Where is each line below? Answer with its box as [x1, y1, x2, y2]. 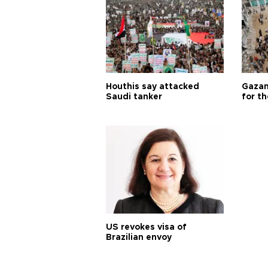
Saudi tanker [106, 93, 162, 102]
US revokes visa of [106, 223, 187, 232]
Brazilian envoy [106, 233, 172, 242]
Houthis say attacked [106, 83, 199, 92]
